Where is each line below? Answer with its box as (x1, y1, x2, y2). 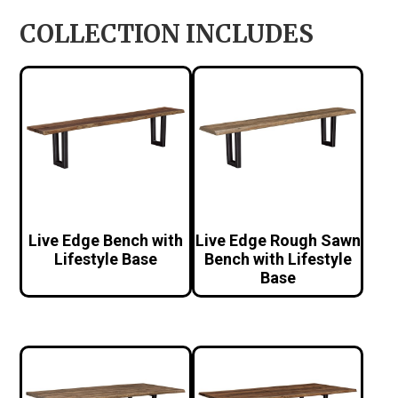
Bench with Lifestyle (203, 250, 352, 269)
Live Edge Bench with (28, 231, 184, 251)
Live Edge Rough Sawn (195, 231, 361, 251)
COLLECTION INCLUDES (20, 18, 314, 49)
